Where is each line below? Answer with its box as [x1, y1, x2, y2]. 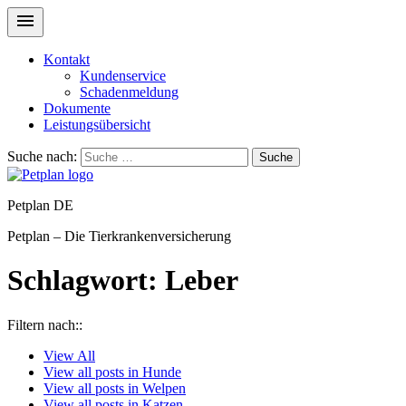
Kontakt [43, 52, 90, 67]
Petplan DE [7, 198, 73, 213]
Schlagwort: [7, 264, 165, 297]
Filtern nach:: [7, 316, 82, 333]
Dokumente [43, 101, 111, 116]
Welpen [142, 380, 186, 396]
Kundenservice [80, 68, 166, 83]
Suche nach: [7, 149, 77, 164]
